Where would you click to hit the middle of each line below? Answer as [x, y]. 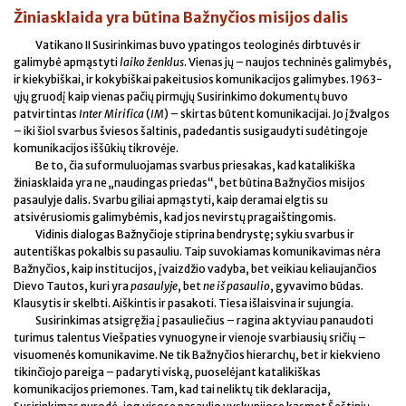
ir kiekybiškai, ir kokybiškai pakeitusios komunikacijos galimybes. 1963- [198, 79]
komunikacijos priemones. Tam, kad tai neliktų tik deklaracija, [172, 389]
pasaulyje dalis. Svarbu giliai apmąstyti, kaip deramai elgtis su [171, 199]
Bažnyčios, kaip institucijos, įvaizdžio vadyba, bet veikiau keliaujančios [195, 268]
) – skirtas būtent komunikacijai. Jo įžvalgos [277, 113]
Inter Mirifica [111, 113]
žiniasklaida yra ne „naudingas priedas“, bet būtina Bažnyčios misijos [189, 182]
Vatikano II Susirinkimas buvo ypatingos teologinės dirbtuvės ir [198, 44]
